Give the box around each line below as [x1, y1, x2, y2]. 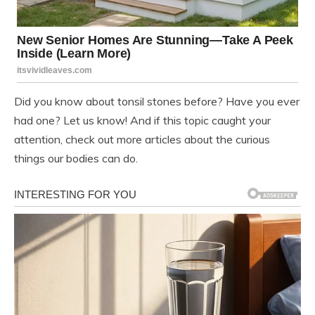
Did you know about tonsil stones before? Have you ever [14, 94, 300, 109]
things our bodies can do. [14, 151, 138, 166]
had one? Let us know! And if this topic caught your [14, 113, 271, 128]
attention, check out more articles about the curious [14, 132, 270, 147]
